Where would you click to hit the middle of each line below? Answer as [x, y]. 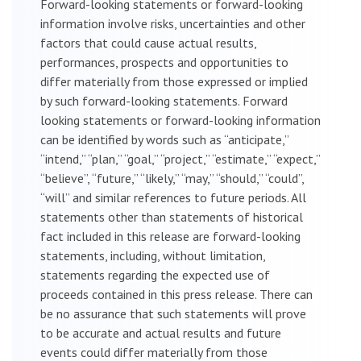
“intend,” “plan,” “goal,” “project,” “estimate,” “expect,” [180, 158]
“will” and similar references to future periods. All [173, 197]
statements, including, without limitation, [153, 255]
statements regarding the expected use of [155, 274]
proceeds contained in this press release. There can [176, 294]
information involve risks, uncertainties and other [173, 23]
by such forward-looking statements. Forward [164, 100]
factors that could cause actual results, [148, 42]
